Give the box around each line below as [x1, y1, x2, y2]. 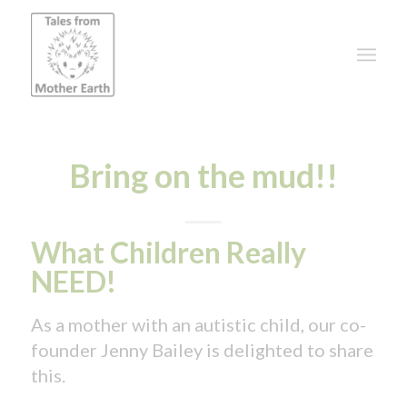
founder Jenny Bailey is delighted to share [30, 339, 373, 361]
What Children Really [30, 234, 306, 270]
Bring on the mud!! [68, 155, 338, 195]
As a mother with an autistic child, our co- [30, 313, 366, 335]
